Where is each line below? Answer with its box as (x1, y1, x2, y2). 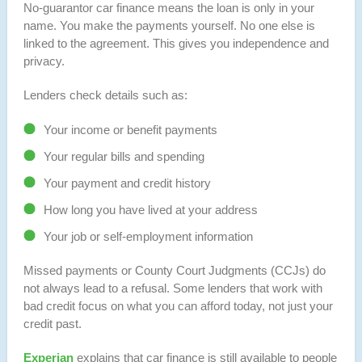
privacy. (23, 53, 65, 68)
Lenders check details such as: (23, 87, 187, 102)
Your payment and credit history (43, 175, 211, 190)
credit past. (23, 316, 82, 330)
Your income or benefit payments (43, 122, 217, 137)
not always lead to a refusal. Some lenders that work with (23, 280, 322, 295)
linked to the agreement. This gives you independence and (23, 36, 329, 50)
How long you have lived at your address (43, 202, 258, 217)
